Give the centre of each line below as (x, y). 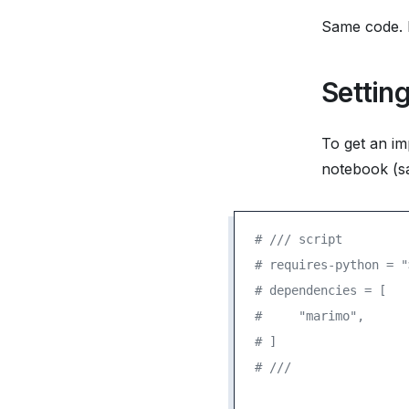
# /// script (299, 239)
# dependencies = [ (320, 290)
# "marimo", (309, 315)
